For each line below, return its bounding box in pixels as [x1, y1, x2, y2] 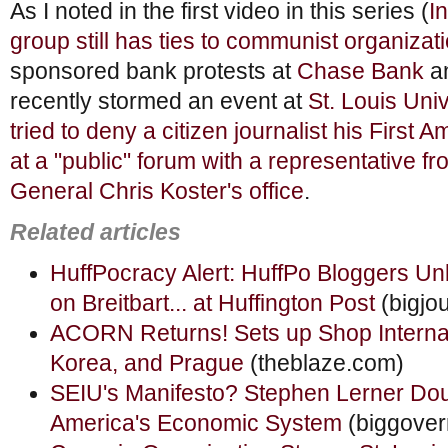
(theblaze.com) [244, 350, 404, 376]
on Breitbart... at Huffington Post [50, 290, 375, 316]
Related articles [10, 219, 181, 245]
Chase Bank [297, 59, 424, 85]
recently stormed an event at [10, 89, 308, 115]
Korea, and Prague [50, 350, 244, 376]
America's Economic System [50, 410, 342, 436]
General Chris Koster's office [10, 179, 304, 205]
